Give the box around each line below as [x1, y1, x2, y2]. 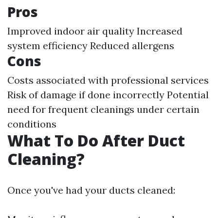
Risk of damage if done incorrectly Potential [7, 89, 209, 101]
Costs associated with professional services [7, 74, 209, 87]
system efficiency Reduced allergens [7, 39, 174, 52]
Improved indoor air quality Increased [7, 25, 182, 37]
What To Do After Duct [7, 130, 185, 151]
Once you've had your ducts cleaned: [7, 184, 175, 197]
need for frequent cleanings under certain [7, 103, 200, 116]
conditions [7, 118, 56, 130]
